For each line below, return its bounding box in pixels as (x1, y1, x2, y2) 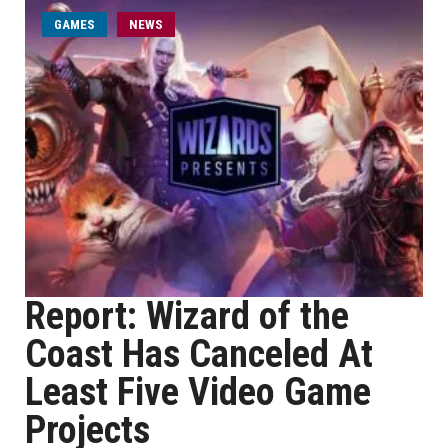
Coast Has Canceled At (25, 332, 373, 376)
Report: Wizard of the (25, 294, 349, 338)
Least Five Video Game (25, 370, 371, 414)
